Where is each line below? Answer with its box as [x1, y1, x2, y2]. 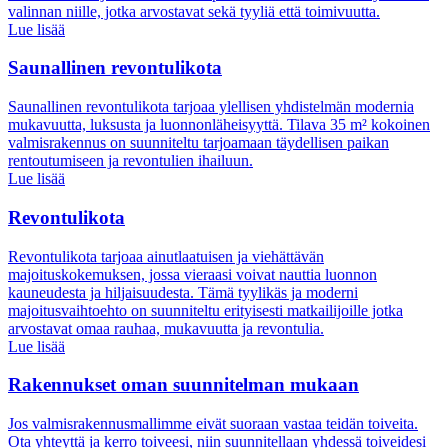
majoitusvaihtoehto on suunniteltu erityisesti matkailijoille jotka [8, 301, 403, 319]
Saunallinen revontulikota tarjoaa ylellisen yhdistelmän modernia [8, 98, 414, 116]
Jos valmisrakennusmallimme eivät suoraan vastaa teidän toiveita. [8, 415, 418, 433]
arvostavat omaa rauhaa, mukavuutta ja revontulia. [8, 319, 324, 337]
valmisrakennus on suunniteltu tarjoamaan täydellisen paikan [8, 134, 389, 152]
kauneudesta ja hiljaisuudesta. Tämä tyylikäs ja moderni [8, 283, 358, 301]
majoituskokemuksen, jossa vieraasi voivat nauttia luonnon [8, 265, 377, 283]
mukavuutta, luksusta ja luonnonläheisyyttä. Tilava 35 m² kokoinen [8, 116, 430, 134]
